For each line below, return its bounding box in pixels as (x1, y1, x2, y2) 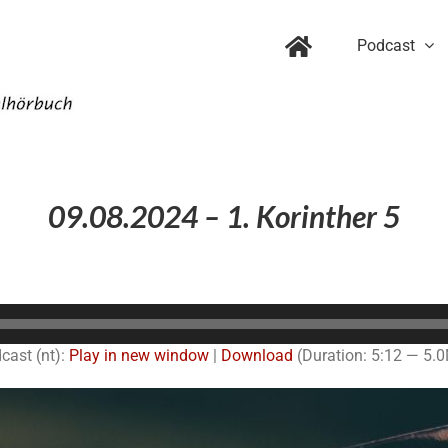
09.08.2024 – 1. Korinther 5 (48, 198, 400, 234)
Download (220, 345, 293, 365)
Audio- (223, 304, 268, 324)
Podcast (357, 35, 415, 55)
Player (223, 328, 267, 348)
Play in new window (68, 345, 209, 365)
